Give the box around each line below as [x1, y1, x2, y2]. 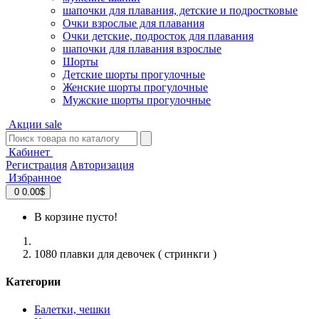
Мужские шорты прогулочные [63, 93, 211, 106]
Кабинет [6, 145, 53, 158]
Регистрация [6, 158, 67, 171]
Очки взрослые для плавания [63, 16, 204, 29]
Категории [6, 275, 61, 288]
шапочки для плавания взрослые [63, 42, 221, 55]
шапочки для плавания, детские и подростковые [63, 4, 298, 16]
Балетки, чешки [34, 303, 110, 316]
